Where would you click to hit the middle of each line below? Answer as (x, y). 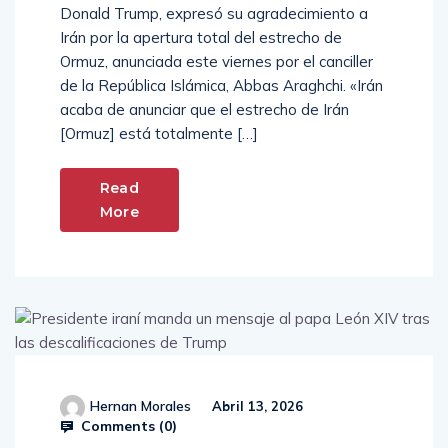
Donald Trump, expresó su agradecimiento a (214, 14)
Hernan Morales (140, 406)
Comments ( (120, 426)
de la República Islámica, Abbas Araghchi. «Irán (221, 86)
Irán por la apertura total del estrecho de (201, 38)
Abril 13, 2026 (255, 406)
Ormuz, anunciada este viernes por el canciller (216, 62)
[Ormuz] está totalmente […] (159, 134)
